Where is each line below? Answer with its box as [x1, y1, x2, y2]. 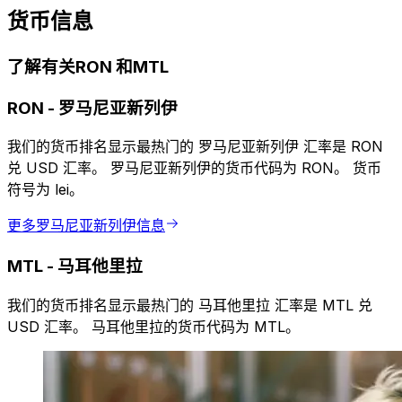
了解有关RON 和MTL [7, 56, 169, 77]
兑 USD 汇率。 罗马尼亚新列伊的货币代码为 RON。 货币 [7, 159, 381, 178]
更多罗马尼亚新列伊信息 [7, 216, 165, 235]
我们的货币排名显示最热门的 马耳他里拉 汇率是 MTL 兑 [7, 295, 372, 314]
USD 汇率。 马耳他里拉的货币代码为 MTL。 [7, 317, 300, 336]
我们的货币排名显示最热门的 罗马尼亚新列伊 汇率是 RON [7, 137, 383, 156]
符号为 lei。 [7, 180, 83, 199]
